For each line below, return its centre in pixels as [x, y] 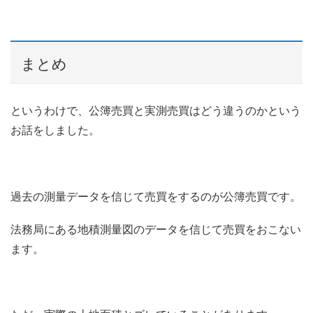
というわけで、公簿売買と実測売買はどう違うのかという [156, 111]
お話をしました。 [55, 131]
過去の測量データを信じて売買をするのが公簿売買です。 [156, 196]
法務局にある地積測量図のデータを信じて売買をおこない [156, 229]
